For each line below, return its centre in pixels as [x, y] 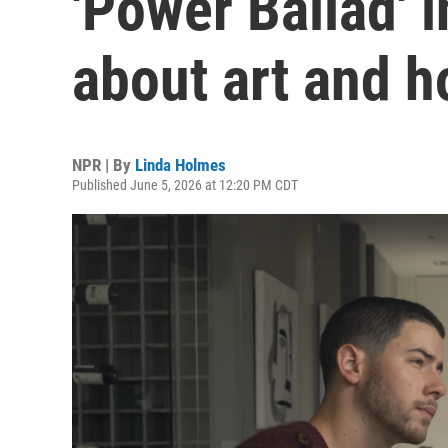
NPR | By [103, 165]
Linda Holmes [180, 165]
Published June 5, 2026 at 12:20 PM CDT [185, 185]
